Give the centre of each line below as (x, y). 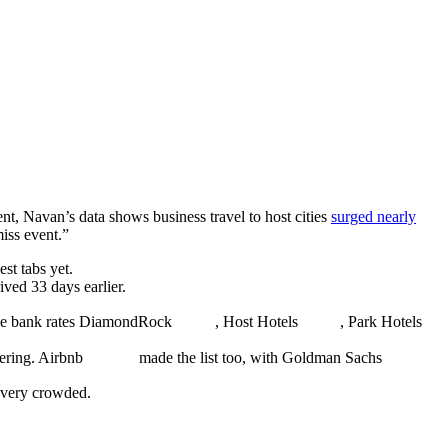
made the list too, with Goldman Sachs (258, 357)
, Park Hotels (381, 321)
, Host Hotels (256, 321)
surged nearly (373, 216)
